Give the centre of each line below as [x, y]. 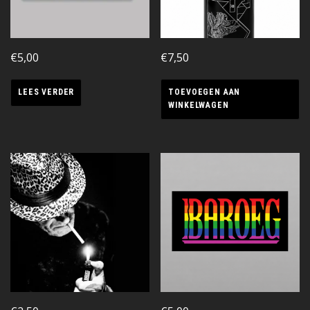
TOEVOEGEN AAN [204, 92]
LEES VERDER [46, 92]
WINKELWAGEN [199, 106]
